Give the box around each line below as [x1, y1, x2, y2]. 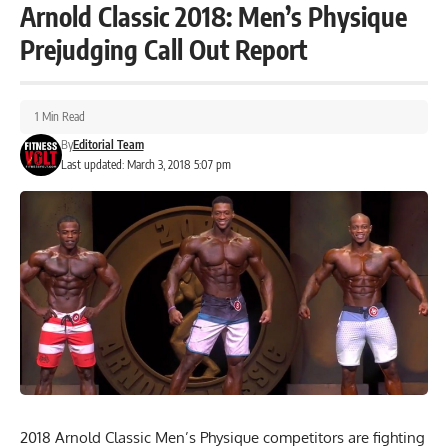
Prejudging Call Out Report [20, 32, 307, 66]
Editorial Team [72, 136, 144, 152]
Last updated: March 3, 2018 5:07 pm [60, 156, 231, 172]
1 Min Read [35, 108, 85, 124]
